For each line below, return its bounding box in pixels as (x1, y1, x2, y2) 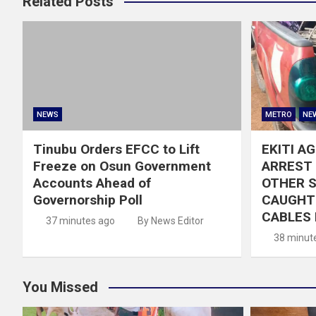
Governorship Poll (33, 192, 142, 209)
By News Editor (138, 215, 204, 227)
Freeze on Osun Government (33, 158, 211, 175)
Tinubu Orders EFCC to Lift (33, 141, 200, 158)
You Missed (23, 279, 98, 296)
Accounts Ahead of (33, 175, 151, 192)
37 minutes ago (45, 215, 115, 227)
